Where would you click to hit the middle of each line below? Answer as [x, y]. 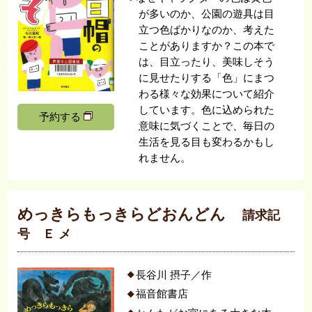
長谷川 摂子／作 [173, 275]
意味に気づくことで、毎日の [207, 126]
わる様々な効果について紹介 [207, 94]
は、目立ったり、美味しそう [207, 62]
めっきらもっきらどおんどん [123, 214]
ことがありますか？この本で [207, 46]
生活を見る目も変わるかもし [207, 142]
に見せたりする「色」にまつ [207, 78]
